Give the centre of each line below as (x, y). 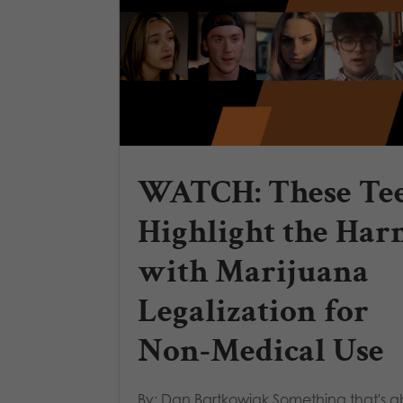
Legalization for (253, 312)
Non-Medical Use (261, 351)
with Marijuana (253, 272)
